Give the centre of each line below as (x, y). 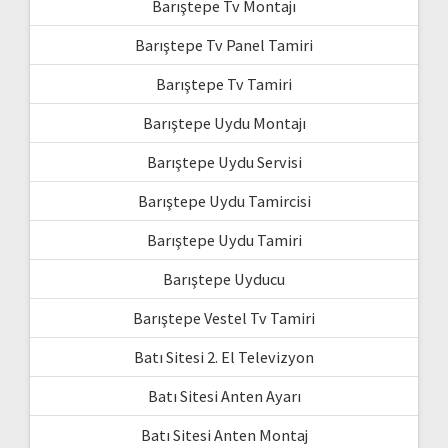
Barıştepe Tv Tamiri (224, 83)
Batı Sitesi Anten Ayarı (224, 395)
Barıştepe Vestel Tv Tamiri (224, 317)
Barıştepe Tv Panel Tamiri (224, 44)
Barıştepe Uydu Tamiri (224, 239)
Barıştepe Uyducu (224, 278)
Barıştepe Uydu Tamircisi (224, 200)
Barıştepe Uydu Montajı (224, 122)
